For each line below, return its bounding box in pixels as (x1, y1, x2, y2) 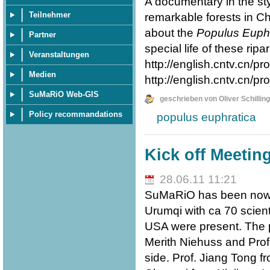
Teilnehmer (29, 10, 71, 19)
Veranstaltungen (29, 50, 89, 59)
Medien (29, 70, 56, 79)
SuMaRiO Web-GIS (29, 90, 99, 99)
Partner (29, 30, 56, 39)
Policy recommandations (29, 110, 122, 119)
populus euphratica (156, 111, 256, 124)
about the (144, 27, 196, 40)
